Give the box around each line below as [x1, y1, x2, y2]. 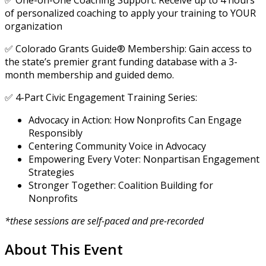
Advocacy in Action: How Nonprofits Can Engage [28, 113, 242, 127]
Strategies [28, 166, 74, 179]
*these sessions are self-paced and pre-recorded [5, 214, 206, 228]
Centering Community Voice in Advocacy [28, 140, 206, 153]
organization [5, 20, 62, 33]
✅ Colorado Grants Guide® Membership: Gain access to [5, 42, 252, 56]
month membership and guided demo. [5, 68, 179, 82]
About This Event [5, 239, 123, 259]
